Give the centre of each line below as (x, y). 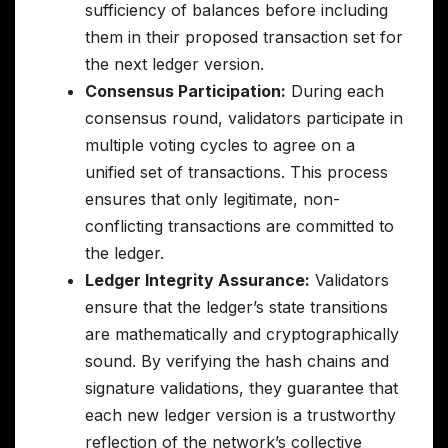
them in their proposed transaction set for (244, 36)
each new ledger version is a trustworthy (240, 414)
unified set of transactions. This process (236, 171)
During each (335, 90)
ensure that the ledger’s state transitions (236, 306)
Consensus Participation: (185, 90)
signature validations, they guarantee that (241, 387)
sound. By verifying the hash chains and (237, 360)
